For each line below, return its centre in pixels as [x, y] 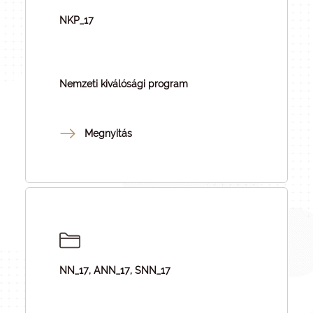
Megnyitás [108, 133]
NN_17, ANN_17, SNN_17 [115, 270]
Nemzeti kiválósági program [124, 84]
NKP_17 [77, 20]
